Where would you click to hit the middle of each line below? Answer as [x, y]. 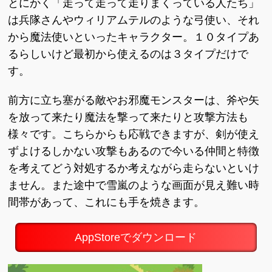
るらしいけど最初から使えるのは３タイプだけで [128, 54]
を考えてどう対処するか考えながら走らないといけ [134, 168]
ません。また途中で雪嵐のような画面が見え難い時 [134, 185]
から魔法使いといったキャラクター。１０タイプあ [134, 37]
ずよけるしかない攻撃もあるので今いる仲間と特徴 [134, 151]
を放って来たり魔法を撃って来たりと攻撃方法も [128, 117]
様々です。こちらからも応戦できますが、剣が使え [134, 134]
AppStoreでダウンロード [136, 237]
